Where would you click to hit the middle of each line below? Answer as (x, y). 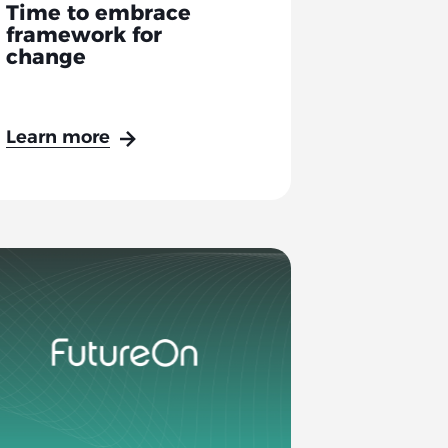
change (46, 59)
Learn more (58, 139)
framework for (84, 37)
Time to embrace (99, 15)
